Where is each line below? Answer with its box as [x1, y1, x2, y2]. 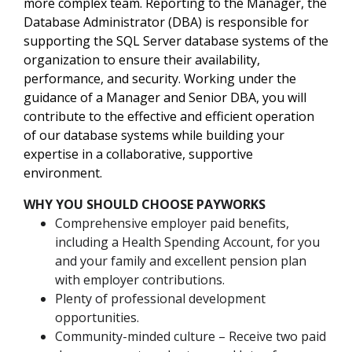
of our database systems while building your [24, 126, 284, 145]
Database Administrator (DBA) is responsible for [24, 13, 309, 31]
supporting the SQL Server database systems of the [24, 32, 328, 50]
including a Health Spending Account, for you [55, 233, 320, 251]
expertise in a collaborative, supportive [24, 145, 253, 163]
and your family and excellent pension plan [55, 252, 306, 270]
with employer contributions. [55, 271, 225, 289]
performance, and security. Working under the [24, 70, 296, 88]
